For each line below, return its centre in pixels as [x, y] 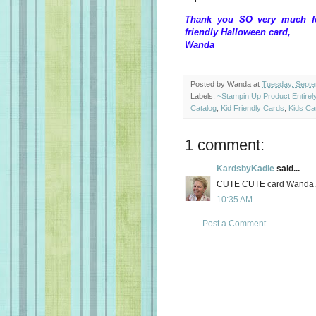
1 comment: [225, 145]
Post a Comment [234, 223]
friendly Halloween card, [238, 32]
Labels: [204, 96]
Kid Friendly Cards [253, 108]
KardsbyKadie [245, 168]
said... [287, 168]
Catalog [203, 108]
